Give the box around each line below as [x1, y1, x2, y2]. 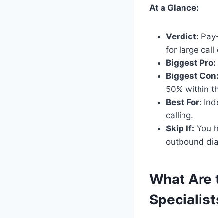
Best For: [166, 97, 201, 107]
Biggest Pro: [166, 57, 216, 68]
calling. [166, 110, 193, 120]
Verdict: [166, 31, 199, 41]
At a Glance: [149, 2, 199, 13]
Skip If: [166, 123, 194, 133]
